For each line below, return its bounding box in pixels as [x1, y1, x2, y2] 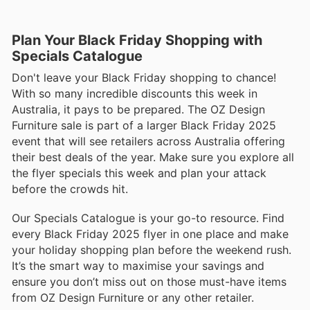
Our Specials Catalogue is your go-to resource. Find [12, 211, 284, 226]
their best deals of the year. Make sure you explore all [12, 150, 294, 165]
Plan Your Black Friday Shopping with [12, 32, 262, 49]
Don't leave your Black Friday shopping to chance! [12, 71, 276, 85]
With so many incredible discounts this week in [12, 86, 257, 101]
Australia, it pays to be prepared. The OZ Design [12, 102, 265, 117]
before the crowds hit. [12, 182, 128, 197]
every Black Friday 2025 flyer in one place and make [12, 227, 289, 241]
